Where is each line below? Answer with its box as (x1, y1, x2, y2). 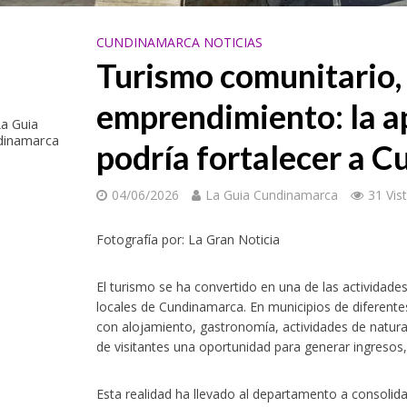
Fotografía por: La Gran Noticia (96, 231, 281, 248)
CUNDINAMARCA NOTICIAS (96, 34, 263, 51)
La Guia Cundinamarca (205, 186, 339, 203)
